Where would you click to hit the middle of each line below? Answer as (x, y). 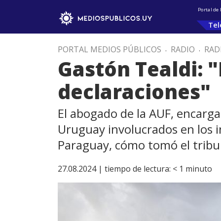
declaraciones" (134, 92)
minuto (199, 169)
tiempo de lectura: (138, 169)
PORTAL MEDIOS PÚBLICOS (110, 49)
